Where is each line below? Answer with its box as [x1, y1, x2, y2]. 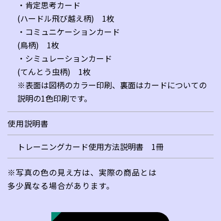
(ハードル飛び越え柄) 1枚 [17, 12, 114, 24]
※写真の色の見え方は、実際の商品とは [7, 166, 157, 178]
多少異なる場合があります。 [7, 179, 114, 191]
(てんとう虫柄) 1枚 [17, 65, 91, 77]
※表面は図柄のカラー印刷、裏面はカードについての [17, 78, 207, 91]
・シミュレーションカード [17, 52, 112, 64]
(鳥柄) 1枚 [17, 38, 59, 51]
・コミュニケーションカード [17, 25, 120, 37]
